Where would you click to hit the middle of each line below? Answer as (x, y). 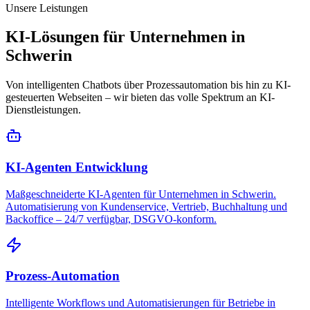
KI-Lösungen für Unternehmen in (125, 37)
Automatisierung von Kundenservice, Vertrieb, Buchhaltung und (146, 206)
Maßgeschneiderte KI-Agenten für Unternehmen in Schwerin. (141, 194)
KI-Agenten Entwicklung (77, 167)
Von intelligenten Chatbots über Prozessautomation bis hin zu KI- (148, 85)
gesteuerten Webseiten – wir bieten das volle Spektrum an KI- (140, 98)
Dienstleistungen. (43, 110)
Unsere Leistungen (47, 8)
